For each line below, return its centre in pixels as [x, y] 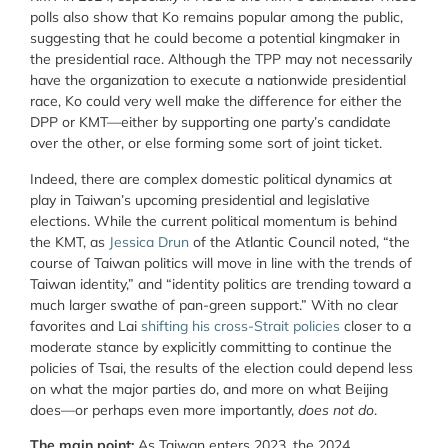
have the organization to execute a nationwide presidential [218, 80]
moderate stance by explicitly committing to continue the [211, 346]
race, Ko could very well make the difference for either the [216, 101]
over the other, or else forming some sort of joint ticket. [210, 143]
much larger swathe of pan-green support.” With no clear [214, 304]
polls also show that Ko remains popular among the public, [216, 17]
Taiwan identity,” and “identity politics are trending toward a [220, 283]
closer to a [375, 325]
